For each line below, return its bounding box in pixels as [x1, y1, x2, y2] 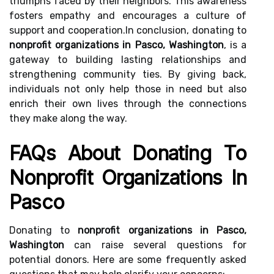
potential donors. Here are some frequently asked [9, 254, 246, 265]
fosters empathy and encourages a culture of [9, 10, 246, 21]
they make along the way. [9, 113, 127, 124]
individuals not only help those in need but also [9, 83, 246, 95]
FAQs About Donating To [9, 141, 246, 165]
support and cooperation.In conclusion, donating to [9, 24, 246, 36]
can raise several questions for [64, 239, 246, 251]
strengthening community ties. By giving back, [9, 68, 246, 80]
